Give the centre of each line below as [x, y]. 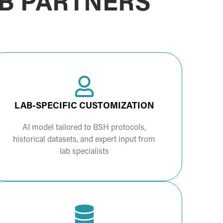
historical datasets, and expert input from [84, 140]
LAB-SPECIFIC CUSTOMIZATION [84, 107]
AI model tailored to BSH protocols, [84, 128]
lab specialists [84, 152]
